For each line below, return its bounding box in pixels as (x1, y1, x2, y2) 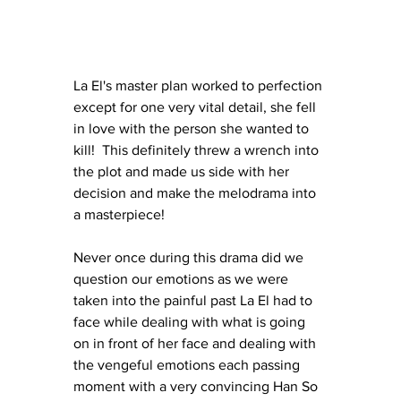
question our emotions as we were (73, 270, 292, 286)
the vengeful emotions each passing (73, 356, 303, 372)
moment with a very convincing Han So (73, 378, 321, 394)
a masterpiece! (73, 206, 165, 222)
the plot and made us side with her (73, 163, 293, 179)
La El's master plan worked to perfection (73, 77, 326, 93)
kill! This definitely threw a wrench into (73, 141, 322, 158)
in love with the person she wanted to (73, 120, 312, 136)
